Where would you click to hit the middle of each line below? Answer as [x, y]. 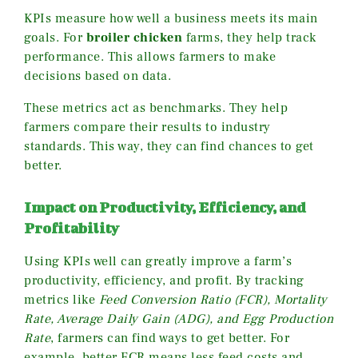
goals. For [55, 38]
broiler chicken [134, 38]
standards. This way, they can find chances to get [169, 147]
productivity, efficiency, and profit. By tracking [164, 281]
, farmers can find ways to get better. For [170, 338]
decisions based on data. [97, 76]
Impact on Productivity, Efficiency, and [165, 208]
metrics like [62, 300]
